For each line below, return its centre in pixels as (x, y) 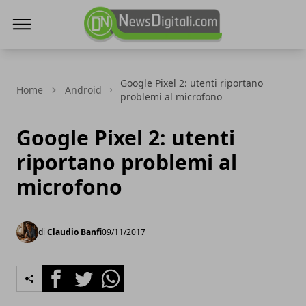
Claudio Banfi (74, 232)
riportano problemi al (127, 162)
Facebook (67, 273)
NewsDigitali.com (128, 51)
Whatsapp (123, 273)
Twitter (87, 273)
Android (83, 90)
